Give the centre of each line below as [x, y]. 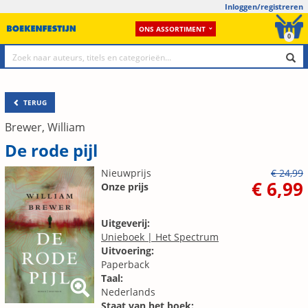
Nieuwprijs [126, 173]
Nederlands [128, 292]
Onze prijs [125, 187]
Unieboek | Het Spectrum [160, 237]
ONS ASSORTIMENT [172, 29]
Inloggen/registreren [264, 7]
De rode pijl [51, 150]
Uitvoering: [128, 251]
